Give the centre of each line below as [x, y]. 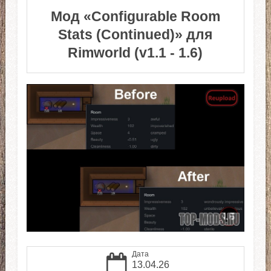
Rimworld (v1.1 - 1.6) [135, 53]
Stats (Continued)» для [135, 35]
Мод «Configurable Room [135, 17]
